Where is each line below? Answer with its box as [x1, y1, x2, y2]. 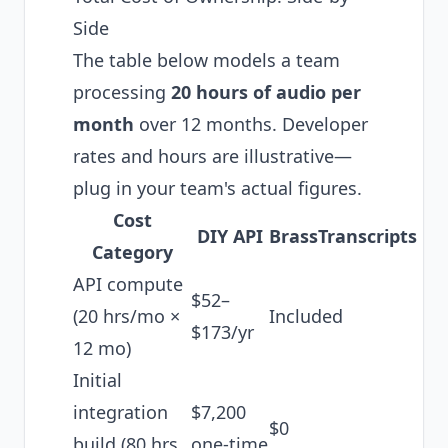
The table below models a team [73, 48, 340, 72]
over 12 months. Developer [134, 112, 368, 136]
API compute [73, 272, 183, 296]
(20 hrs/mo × [73, 304, 180, 328]
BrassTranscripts [269, 224, 417, 248]
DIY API [197, 224, 263, 248]
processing [73, 80, 171, 104]
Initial [73, 368, 122, 392]
